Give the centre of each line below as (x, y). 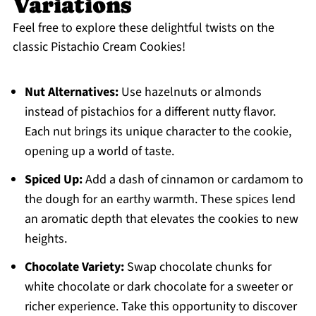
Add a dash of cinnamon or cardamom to (193, 180)
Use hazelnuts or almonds (190, 92)
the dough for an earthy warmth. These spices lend (160, 200)
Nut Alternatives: (71, 92)
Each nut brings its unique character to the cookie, (158, 132)
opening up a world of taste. (99, 152)
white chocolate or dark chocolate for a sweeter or (158, 287)
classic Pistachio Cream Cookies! (99, 47)
